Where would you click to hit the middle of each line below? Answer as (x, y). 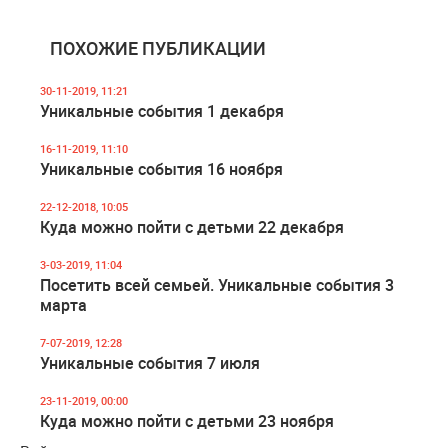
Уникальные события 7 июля (150, 363)
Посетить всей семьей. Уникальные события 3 (217, 285)
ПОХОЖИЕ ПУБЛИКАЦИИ (158, 48)
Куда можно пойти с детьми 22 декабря (192, 227)
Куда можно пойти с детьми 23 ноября (187, 421)
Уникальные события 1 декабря (162, 111)
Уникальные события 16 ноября (161, 169)
